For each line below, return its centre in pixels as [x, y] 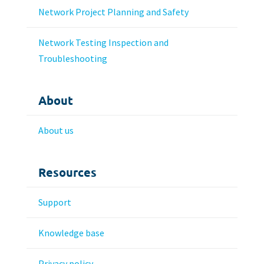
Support [55, 202]
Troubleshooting [72, 58]
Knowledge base [71, 232]
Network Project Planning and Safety [113, 11]
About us [56, 130]
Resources [67, 172]
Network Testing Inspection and [103, 42]
